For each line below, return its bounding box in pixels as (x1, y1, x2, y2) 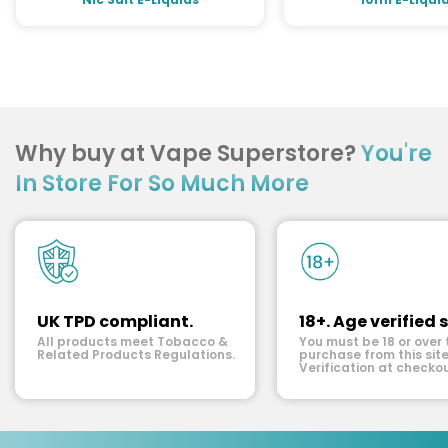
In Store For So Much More (15, 167, 309, 199)
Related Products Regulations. (37, 345, 235, 363)
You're (361, 137, 432, 169)
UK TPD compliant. (37, 309, 193, 333)
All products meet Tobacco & (37, 332, 228, 350)
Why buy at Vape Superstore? (15, 137, 361, 169)
